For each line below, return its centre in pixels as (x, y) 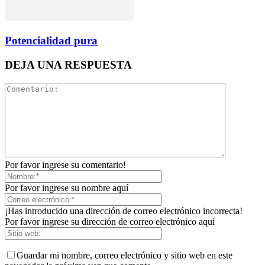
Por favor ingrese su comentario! (65, 164)
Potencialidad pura (51, 41)
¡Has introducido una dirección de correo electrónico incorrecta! (124, 211)
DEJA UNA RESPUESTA (68, 64)
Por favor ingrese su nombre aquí (67, 188)
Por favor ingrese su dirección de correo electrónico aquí (110, 221)
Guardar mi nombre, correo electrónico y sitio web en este (125, 255)
